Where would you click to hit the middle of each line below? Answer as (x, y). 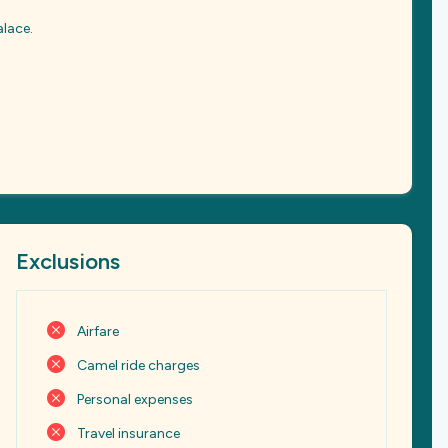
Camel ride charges (138, 365)
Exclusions (68, 261)
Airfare (98, 331)
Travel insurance (128, 433)
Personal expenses (135, 399)
